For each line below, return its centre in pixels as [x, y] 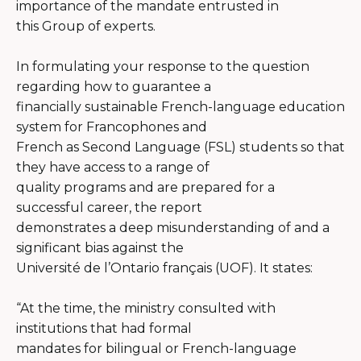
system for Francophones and [112, 127]
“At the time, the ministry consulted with [146, 308]
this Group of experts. [86, 26]
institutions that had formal [104, 328]
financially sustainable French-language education [180, 106]
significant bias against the [100, 247]
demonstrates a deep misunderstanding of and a [173, 227]
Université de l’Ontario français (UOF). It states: [164, 268]
